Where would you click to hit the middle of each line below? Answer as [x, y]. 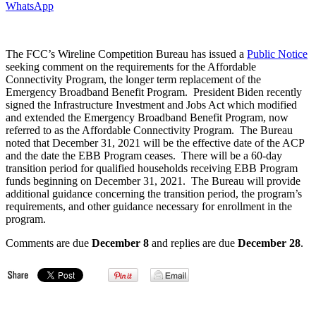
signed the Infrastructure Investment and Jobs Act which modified [151, 104]
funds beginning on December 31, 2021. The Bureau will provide [153, 181]
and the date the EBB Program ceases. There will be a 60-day [144, 155]
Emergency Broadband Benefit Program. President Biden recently [154, 92]
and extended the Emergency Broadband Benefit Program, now [147, 117]
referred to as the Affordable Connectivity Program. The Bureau [149, 130]
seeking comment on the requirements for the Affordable [131, 66]
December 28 [269, 243]
